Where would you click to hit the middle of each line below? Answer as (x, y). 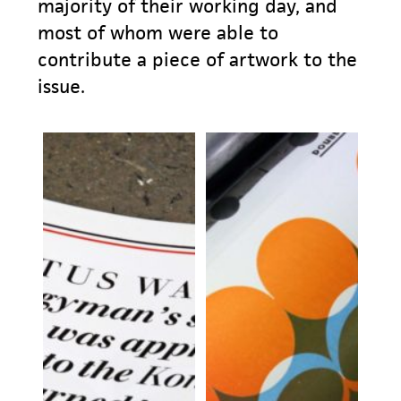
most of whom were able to (158, 32)
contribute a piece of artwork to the (198, 59)
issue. (62, 86)
